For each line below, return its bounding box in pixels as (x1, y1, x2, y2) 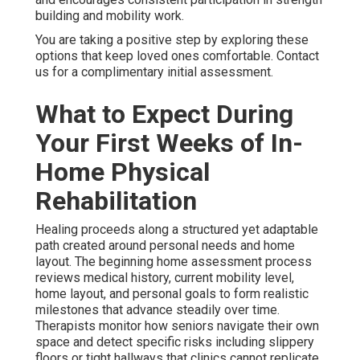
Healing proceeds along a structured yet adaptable (35, 221, 318, 237)
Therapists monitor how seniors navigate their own (35, 317, 319, 333)
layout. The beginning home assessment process (35, 253, 312, 269)
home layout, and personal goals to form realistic (35, 285, 309, 301)
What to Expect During (35, 98, 293, 129)
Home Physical (35, 156, 210, 187)
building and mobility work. (35, 7, 184, 23)
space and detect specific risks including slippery (35, 333, 314, 350)
